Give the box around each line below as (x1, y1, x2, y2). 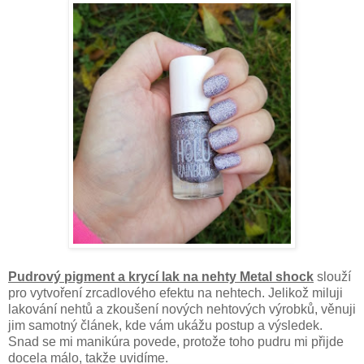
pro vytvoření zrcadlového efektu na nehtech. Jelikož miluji (8, 285, 343, 300)
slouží (314, 269, 351, 284)
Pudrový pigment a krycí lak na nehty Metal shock (8, 269, 314, 284)
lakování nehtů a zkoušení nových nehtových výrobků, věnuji (8, 301, 356, 316)
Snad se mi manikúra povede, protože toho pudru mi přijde (8, 334, 344, 349)
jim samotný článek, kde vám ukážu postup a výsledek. (8, 318, 323, 332)
